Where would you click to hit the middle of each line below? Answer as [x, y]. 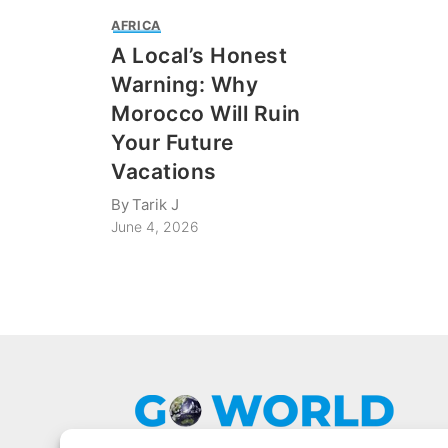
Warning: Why [185, 85]
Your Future [172, 143]
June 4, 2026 [155, 226]
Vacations [164, 172]
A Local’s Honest [199, 56]
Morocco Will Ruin [206, 114]
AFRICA [136, 25]
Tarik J [156, 204]
